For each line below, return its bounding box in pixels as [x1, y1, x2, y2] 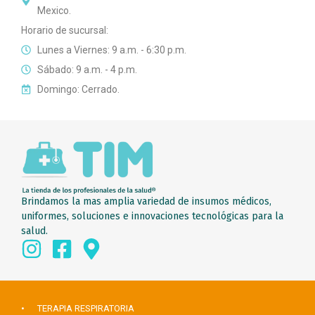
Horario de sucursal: [21, 24, 108, 36]
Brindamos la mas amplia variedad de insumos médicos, [21, 195, 271, 207]
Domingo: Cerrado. [37, 83, 120, 95]
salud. [21, 225, 48, 237]
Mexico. [37, 4, 71, 16]
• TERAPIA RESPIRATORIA [21, 303, 134, 314]
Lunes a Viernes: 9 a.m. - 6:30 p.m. [37, 44, 186, 56]
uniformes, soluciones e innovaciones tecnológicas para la [21, 210, 283, 222]
